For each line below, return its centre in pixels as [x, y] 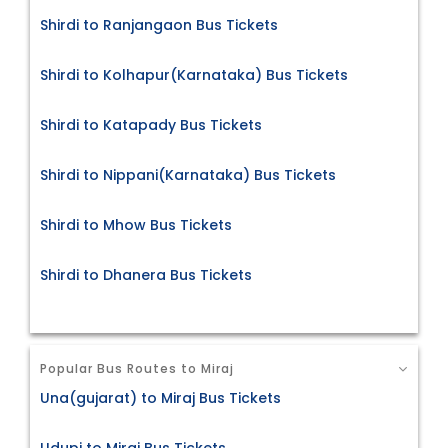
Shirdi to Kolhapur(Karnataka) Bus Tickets [194, 75]
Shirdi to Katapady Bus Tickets [151, 125]
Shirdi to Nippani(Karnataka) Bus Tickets [188, 175]
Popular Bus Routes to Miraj [137, 369]
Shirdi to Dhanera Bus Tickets [146, 275]
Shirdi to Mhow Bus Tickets [136, 225]
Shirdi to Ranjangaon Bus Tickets [159, 25]
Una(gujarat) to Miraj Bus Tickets [160, 397]
